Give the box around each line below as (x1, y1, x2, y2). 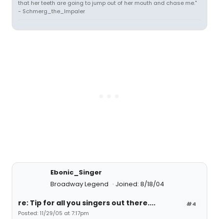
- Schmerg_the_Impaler (18, 7, 85, 15)
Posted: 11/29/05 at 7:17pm (18, 209, 89, 217)
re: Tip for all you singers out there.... (18, 198, 155, 208)
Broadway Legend (50, 179, 110, 189)
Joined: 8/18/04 (115, 179, 164, 189)
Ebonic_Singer (50, 168, 102, 177)
